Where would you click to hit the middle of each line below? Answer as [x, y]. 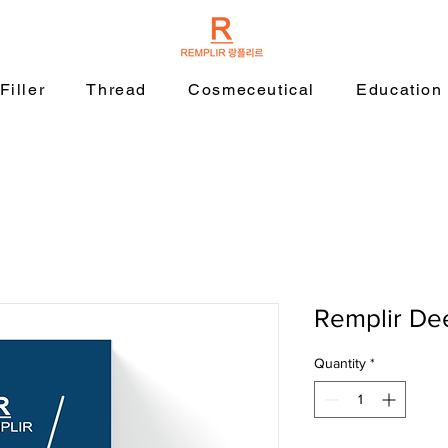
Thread [116, 89]
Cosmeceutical [251, 89]
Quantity [340, 362]
